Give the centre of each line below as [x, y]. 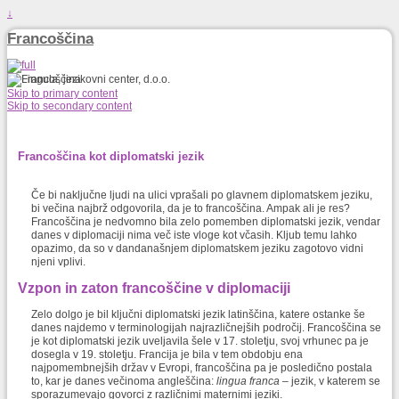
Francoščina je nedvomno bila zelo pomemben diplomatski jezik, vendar [206, 222]
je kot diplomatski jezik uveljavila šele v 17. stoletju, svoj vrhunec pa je [200, 342]
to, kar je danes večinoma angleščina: [124, 382]
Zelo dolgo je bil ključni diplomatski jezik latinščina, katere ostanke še [198, 315]
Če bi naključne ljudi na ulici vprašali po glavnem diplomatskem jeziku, [202, 195]
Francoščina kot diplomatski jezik [111, 157]
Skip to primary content [62, 93]
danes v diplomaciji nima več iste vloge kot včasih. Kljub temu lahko [194, 236]
